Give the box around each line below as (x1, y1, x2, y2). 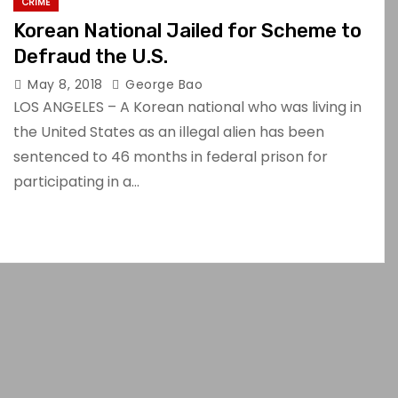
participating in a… (13, 171, 139, 192)
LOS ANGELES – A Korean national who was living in (13, 97, 362, 117)
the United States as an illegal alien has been (13, 122, 324, 142)
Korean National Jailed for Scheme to (13, 19, 362, 43)
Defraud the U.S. (13, 44, 168, 68)
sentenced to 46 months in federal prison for (13, 147, 328, 167)
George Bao (121, 76, 203, 93)
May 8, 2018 (28, 76, 107, 93)
